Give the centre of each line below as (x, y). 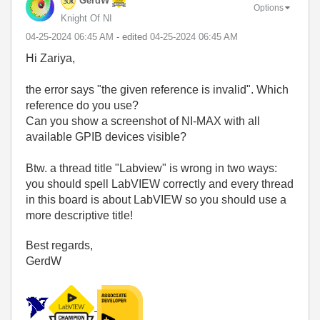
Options (269, 8)
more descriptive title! (79, 215)
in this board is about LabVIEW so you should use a (156, 199)
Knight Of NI (86, 18)
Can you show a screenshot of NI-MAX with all (143, 121)
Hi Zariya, (50, 58)
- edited (133, 36)
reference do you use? (82, 105)
